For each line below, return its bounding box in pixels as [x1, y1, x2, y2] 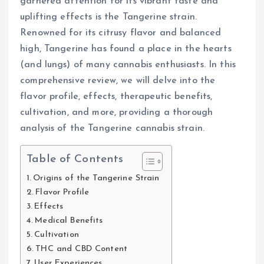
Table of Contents [27, 154, 124, 166]
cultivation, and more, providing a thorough [20, 107, 213, 117]
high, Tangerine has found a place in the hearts [20, 44, 232, 54]
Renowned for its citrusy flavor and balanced [20, 28, 222, 38]
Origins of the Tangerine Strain [33, 173, 160, 183]
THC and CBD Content [35, 244, 127, 253]
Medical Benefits [35, 216, 103, 225]
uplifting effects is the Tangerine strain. [20, 12, 197, 22]
